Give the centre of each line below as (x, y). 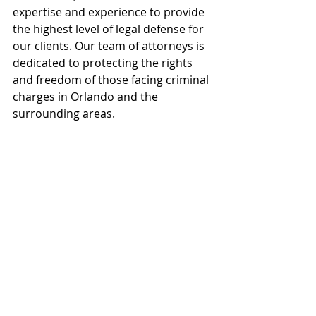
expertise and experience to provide (110, 12)
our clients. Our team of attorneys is (110, 46)
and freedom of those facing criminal (112, 80)
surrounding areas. (64, 114)
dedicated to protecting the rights (104, 63)
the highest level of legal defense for (110, 29)
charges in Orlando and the (87, 97)
